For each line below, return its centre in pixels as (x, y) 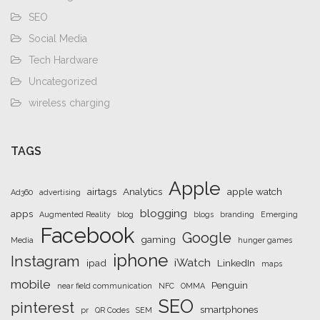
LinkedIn (236, 262)
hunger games (265, 240)
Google (207, 237)
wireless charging (69, 102)
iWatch (192, 262)
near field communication (105, 285)
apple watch (255, 191)
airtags (102, 191)
